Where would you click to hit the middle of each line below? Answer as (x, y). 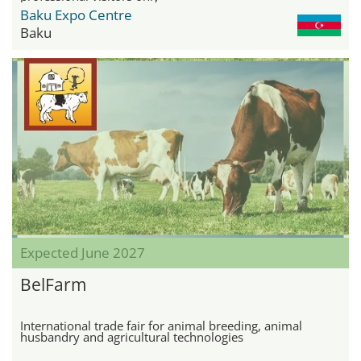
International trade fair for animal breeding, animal (161, 325)
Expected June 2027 (83, 252)
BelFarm (53, 284)
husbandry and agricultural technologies (132, 336)
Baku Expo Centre (76, 15)
